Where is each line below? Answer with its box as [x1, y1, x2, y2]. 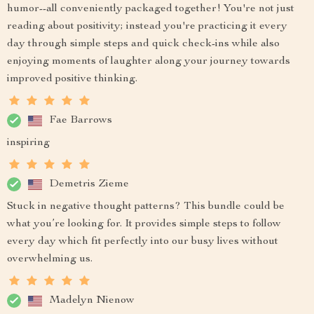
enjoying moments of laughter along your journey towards [7, 56, 290, 67]
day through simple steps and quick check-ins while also [7, 39, 280, 50]
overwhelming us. [7, 254, 93, 265]
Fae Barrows [49, 114, 112, 126]
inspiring [7, 137, 50, 149]
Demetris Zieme [49, 178, 129, 190]
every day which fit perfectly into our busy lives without [7, 236, 278, 247]
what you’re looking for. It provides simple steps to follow [7, 219, 281, 230]
